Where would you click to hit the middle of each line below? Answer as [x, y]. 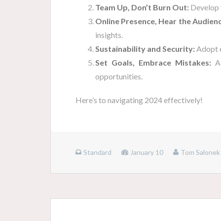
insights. [109, 35]
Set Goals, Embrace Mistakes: [153, 62]
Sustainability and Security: [145, 48]
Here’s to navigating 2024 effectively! [139, 100]
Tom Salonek [200, 152]
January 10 [147, 152]
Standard [97, 152]
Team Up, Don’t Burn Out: [142, 7]
